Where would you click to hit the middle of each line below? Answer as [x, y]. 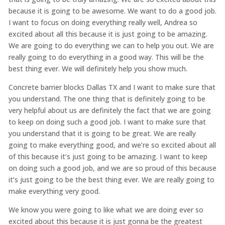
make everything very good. [54, 191]
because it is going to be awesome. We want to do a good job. [112, 11]
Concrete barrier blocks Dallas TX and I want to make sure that [112, 87]
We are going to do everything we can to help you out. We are [111, 45]
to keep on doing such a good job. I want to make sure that [107, 122]
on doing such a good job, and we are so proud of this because [112, 168]
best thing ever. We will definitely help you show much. [98, 68]
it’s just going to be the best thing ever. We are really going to [111, 179]
